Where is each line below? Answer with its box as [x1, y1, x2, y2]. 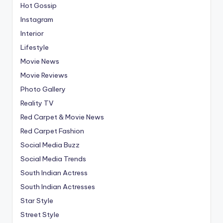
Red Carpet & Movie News [20, 112, 104, 122]
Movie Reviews [20, 71, 68, 80]
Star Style [20, 196, 53, 206]
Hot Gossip [20, 1, 57, 10]
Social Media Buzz [20, 140, 80, 150]
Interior [20, 29, 44, 38]
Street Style [20, 210, 59, 220]
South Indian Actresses [20, 182, 95, 192]
